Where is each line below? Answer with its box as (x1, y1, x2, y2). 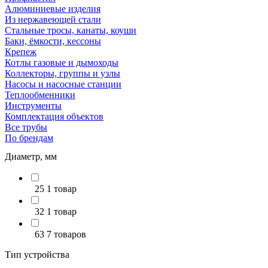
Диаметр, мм (5, 151, 57, 162)
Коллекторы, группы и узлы (5, 68, 120, 78)
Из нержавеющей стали (5, 14, 101, 25)
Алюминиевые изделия (5, 4, 100, 14)
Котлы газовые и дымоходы (5, 57, 118, 68)
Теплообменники (5, 90, 75, 100)
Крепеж (5, 47, 36, 57)
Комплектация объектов (5, 111, 103, 121)
